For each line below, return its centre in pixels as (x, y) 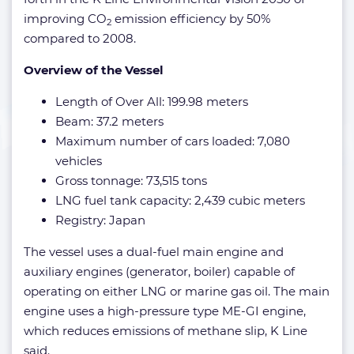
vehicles (79, 160)
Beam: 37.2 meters (109, 121)
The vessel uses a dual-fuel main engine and (154, 251)
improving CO (65, 18)
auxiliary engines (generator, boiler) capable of (159, 271)
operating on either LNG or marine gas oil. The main (177, 291)
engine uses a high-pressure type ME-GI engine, (165, 311)
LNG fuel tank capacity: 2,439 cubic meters (180, 200)
